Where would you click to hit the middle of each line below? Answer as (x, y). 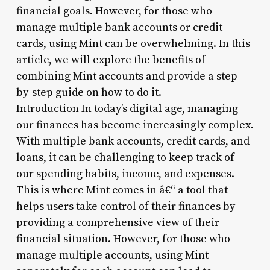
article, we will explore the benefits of (111, 60)
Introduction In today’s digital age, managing (127, 108)
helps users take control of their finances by (125, 206)
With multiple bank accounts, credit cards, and (133, 141)
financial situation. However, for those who (123, 239)
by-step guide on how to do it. (89, 92)
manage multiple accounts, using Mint (112, 255)
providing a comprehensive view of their (118, 222)
